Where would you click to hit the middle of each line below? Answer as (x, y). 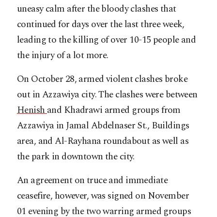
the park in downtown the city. (76, 156)
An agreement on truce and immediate (93, 180)
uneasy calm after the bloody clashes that (97, 9)
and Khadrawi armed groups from (114, 110)
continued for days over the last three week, (101, 24)
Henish (32, 110)
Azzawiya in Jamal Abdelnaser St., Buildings (103, 125)
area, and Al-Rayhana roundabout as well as (103, 141)
